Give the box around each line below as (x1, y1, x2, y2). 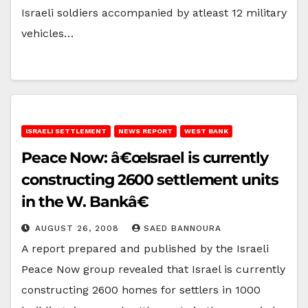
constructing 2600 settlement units (21, 170, 278, 189)
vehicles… (21, 26, 74, 40)
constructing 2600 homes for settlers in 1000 (21, 283, 261, 296)
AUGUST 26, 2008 (35, 223, 122, 233)
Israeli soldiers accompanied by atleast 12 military (21, 5, 287, 19)
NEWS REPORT (118, 126, 173, 135)
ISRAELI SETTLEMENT (25, 126, 107, 135)
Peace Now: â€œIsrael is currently (21, 148, 268, 167)
